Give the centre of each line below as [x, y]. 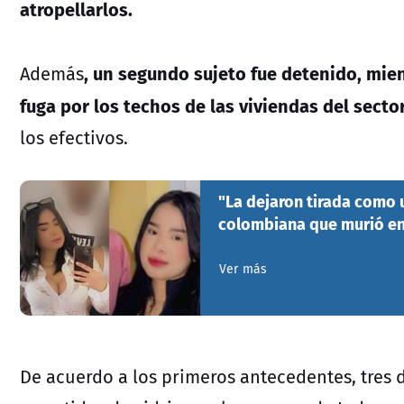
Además [52, 73]
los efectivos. [74, 137]
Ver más [243, 268]
